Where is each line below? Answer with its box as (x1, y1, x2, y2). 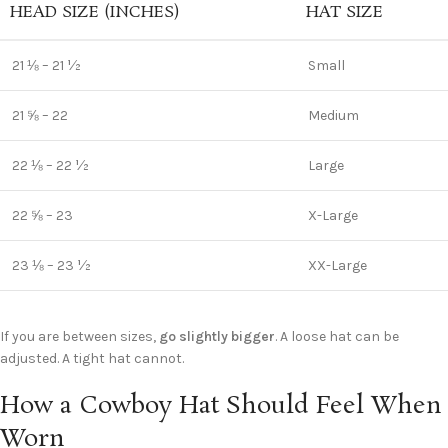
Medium (308, 106, 359, 124)
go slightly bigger (159, 327, 275, 345)
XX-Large (308, 256, 367, 274)
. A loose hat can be (275, 327, 399, 345)
